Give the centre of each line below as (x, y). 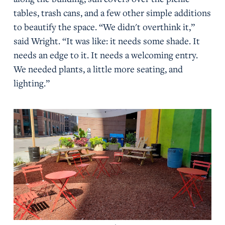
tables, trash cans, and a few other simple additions (112, 12)
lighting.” (31, 83)
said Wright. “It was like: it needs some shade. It (106, 40)
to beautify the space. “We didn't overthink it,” (104, 26)
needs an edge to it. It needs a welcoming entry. (105, 54)
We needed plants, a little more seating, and (98, 69)
